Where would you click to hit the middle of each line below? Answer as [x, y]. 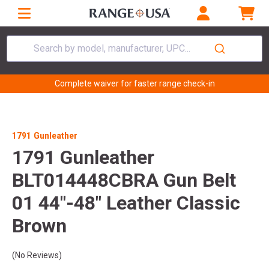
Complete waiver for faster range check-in [134, 84]
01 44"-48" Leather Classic [126, 203]
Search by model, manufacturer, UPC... [112, 48]
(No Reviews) [37, 255]
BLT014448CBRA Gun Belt [124, 180]
